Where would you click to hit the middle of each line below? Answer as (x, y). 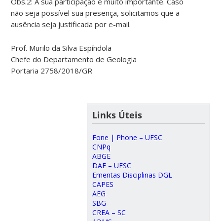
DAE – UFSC (111, 165)
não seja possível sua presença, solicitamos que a (95, 13)
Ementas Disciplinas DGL (132, 175)
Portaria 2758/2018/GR (52, 70)
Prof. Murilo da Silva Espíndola (61, 48)
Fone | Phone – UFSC (127, 137)
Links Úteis (117, 115)
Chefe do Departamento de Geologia (74, 59)
